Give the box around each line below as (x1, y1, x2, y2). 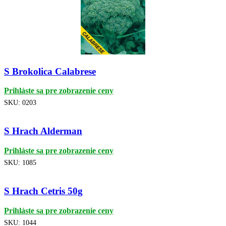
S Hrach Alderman (4, 126, 82, 137)
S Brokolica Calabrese (4, 66, 96, 77)
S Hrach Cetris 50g (4, 185, 83, 196)
